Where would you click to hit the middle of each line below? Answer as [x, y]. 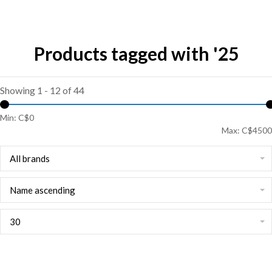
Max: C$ [237, 130]
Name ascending [42, 190]
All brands [30, 158]
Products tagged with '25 [136, 53]
